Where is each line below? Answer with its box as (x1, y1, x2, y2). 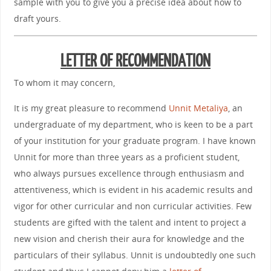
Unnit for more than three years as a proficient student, (13, 151, 240, 163)
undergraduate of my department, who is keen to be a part (13, 118, 253, 130)
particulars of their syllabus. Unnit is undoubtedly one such (13, 249, 256, 261)
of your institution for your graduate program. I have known (13, 134, 256, 146)
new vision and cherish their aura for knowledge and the (13, 232, 244, 244)
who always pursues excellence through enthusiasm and (13, 167, 244, 179)
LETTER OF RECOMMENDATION (60, 52, 211, 71)
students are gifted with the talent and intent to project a (13, 216, 246, 228)
